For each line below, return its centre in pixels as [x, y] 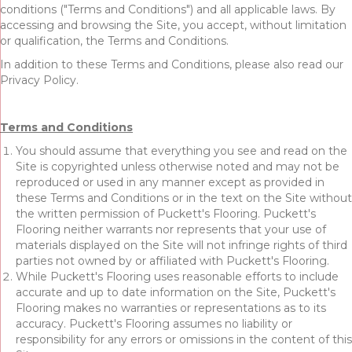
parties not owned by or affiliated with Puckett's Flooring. [172, 260]
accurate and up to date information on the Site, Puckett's [176, 292]
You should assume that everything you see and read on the [181, 150]
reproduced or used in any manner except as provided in [170, 182]
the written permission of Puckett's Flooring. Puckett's [166, 213]
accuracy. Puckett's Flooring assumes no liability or [154, 323]
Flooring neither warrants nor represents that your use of [171, 229]
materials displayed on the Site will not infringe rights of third [181, 245]
